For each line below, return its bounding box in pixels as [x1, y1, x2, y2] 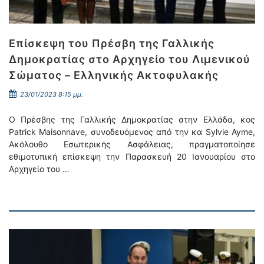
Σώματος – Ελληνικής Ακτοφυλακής [9, 69, 219, 81]
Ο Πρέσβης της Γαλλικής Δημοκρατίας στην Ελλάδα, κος [9, 114, 255, 124]
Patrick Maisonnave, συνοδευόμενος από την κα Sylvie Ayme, [9, 127, 255, 137]
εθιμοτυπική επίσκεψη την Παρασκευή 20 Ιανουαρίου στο [9, 151, 255, 161]
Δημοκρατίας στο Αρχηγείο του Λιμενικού [9, 53, 250, 65]
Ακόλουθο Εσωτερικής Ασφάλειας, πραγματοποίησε [9, 139, 255, 149]
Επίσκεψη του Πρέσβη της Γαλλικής [9, 37, 214, 49]
